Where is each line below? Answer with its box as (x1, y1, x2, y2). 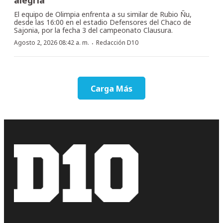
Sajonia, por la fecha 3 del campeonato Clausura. (14, 25, 173, 35)
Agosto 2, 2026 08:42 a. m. (14, 38, 89, 47)
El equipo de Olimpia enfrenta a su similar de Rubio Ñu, (14, 9, 192, 19)
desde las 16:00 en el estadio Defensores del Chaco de (14, 17, 191, 27)
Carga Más (91, 83, 132, 94)
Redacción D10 (96, 38, 138, 47)
